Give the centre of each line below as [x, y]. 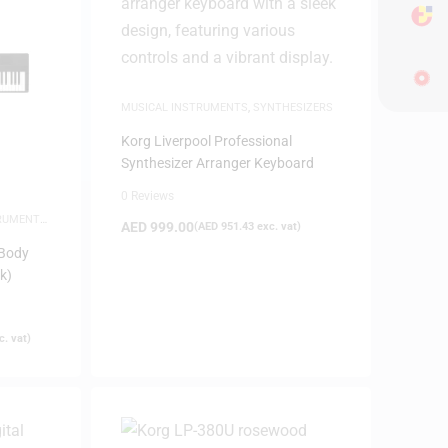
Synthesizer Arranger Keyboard [217, 162]
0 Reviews [147, 195]
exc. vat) [277, 226]
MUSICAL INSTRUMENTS [184, 107]
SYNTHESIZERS [292, 107]
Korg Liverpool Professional [206, 140]
